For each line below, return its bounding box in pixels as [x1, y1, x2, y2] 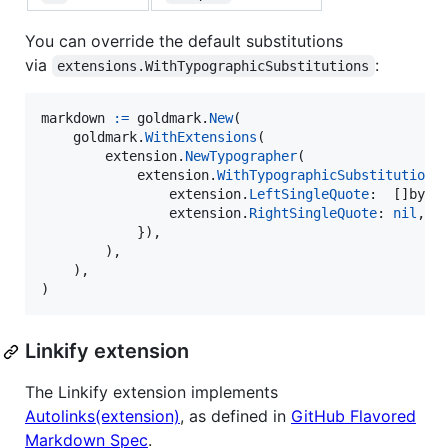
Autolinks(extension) [25, 406, 180, 427]
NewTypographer [185, 148, 297, 165]
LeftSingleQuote [249, 186, 369, 203]
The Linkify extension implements [25, 382, 278, 403]
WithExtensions [145, 129, 257, 146]
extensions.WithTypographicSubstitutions [57, 58, 370, 75]
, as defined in [180, 406, 291, 427]
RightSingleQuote [249, 205, 377, 222]
